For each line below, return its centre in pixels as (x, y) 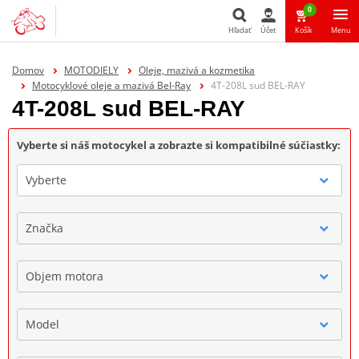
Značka (44, 228)
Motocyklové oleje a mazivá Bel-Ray (111, 85)
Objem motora (65, 276)
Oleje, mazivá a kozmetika (196, 70)
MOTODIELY (91, 70)
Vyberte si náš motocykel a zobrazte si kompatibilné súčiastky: (179, 145)
